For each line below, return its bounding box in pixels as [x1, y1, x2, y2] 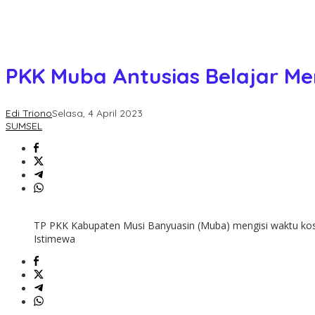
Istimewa [34, 232, 75, 246]
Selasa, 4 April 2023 [52, 107, 143, 120]
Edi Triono [6, 107, 52, 120]
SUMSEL [6, 120, 42, 133]
